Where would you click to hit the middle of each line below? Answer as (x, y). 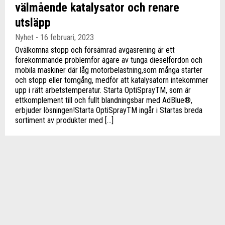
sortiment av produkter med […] (64, 120)
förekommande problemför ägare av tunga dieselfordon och (109, 60)
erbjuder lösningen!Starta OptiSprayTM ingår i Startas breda (109, 110)
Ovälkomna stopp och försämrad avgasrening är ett (95, 50)
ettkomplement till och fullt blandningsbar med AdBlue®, (104, 100)
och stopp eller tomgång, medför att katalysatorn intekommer (112, 80)
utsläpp (33, 23)
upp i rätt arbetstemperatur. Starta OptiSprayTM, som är (103, 90)
